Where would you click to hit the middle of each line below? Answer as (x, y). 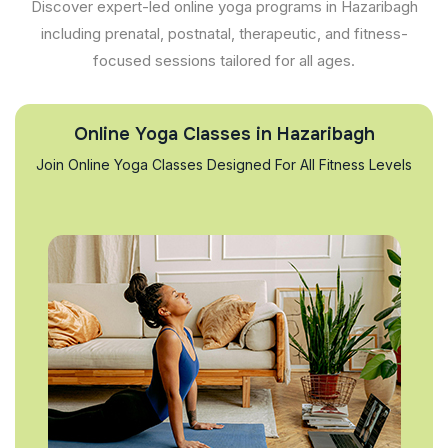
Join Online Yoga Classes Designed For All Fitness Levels (224, 164)
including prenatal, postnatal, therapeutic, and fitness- (224, 33)
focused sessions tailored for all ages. (224, 60)
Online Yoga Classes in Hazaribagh (224, 134)
